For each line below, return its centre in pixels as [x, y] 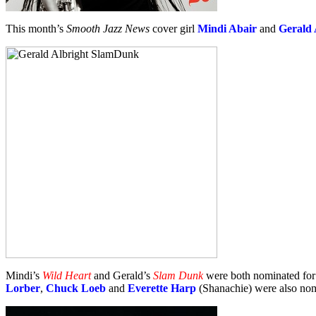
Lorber [23, 288]
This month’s [36, 28]
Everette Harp [162, 288]
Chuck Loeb [76, 288]
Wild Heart [67, 275]
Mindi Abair [226, 28]
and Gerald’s [122, 275]
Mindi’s [24, 275]
